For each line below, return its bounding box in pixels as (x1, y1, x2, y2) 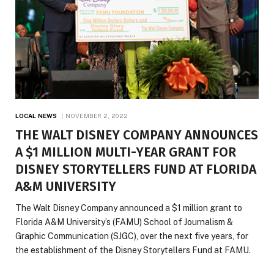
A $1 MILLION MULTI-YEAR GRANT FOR (15, 144, 236, 160)
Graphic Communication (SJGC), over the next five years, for (15, 231, 248, 241)
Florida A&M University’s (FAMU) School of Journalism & (15, 217, 233, 227)
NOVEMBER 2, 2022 (65, 111, 128, 119)
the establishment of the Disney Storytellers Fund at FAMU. (15, 245, 256, 255)
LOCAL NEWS (15, 111, 57, 119)
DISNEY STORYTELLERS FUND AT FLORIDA (15, 161, 256, 177)
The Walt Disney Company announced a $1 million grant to (15, 202, 242, 213)
